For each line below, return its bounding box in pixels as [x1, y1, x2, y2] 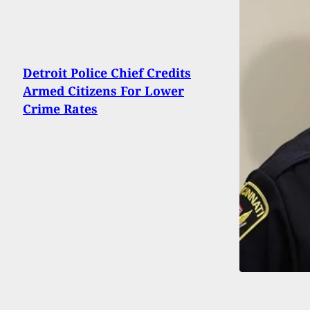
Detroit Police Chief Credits [23, 64, 191, 81]
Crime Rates [23, 100, 98, 117]
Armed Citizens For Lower [23, 82, 184, 99]
